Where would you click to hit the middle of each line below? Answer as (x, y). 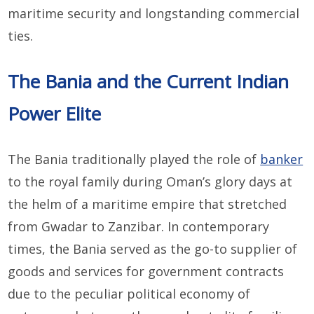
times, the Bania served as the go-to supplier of (153, 249)
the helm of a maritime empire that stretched (148, 204)
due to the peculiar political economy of (129, 294)
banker (282, 159)
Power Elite (55, 114)
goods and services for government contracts (146, 272)
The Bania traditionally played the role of (134, 159)
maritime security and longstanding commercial (154, 14)
